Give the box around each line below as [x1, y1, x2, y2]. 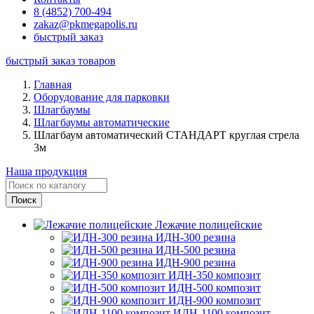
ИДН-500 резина [156, 244, 235, 256]
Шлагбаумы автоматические [34, 116, 170, 128]
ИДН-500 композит [168, 282, 261, 294]
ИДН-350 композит [168, 269, 261, 281]
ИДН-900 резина [156, 257, 235, 268]
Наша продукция [6, 165, 87, 177]
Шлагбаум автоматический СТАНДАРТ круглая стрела [34, 129, 299, 141]
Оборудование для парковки [34, 91, 170, 103]
